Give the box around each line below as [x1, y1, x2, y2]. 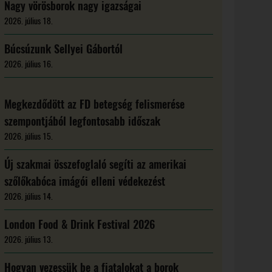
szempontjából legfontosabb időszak [4, 114, 161, 129]
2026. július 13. [4, 234, 53, 245]
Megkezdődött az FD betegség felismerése [4, 97, 185, 112]
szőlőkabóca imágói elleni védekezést [4, 174, 166, 189]
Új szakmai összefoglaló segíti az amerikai [4, 157, 187, 172]
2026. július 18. [4, 15, 53, 27]
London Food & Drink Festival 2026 [4, 217, 155, 232]
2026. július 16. [4, 58, 53, 70]
